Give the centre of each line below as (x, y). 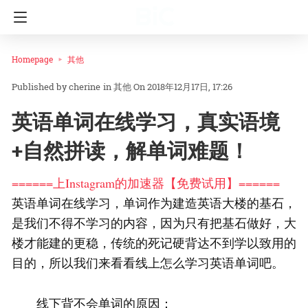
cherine (85, 87)
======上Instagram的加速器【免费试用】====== (146, 183)
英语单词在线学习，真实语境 (146, 122)
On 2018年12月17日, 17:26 (183, 87)
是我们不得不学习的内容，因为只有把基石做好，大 (154, 223)
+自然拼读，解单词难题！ (131, 151)
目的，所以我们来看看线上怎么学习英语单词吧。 (148, 263)
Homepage (32, 59)
